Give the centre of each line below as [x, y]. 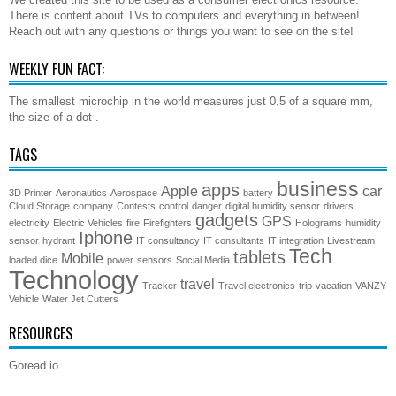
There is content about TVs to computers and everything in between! [184, 16]
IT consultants [234, 241]
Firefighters [168, 223]
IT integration [296, 241]
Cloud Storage [39, 206]
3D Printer [30, 193]
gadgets [227, 221]
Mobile [82, 259]
